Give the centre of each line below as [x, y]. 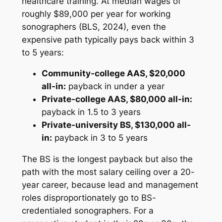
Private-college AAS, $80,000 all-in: [117, 99]
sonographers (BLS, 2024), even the [94, 27]
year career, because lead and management [110, 185]
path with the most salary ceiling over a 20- [108, 172]
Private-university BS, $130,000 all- [116, 125]
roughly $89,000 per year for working [96, 14]
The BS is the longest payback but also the [107, 159]
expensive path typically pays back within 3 [108, 39]
